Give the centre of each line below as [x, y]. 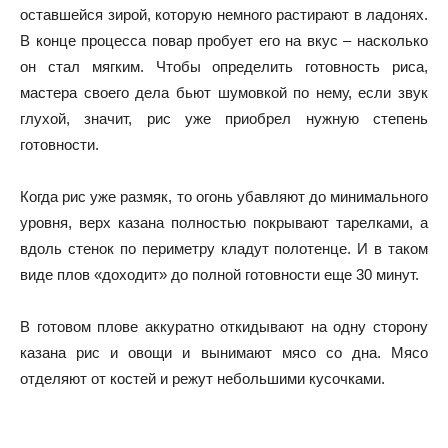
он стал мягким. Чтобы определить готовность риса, [224, 66]
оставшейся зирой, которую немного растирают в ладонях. [224, 14]
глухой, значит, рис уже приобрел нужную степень [224, 118]
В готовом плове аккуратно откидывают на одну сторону [224, 326]
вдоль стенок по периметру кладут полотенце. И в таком [224, 248]
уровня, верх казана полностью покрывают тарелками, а [224, 222]
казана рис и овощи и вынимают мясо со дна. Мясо [224, 352]
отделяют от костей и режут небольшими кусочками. [202, 378]
